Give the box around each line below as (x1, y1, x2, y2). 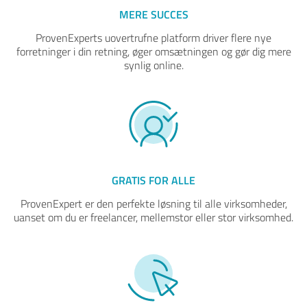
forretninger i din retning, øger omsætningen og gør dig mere (16, 44, 291, 59)
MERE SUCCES (119, 6, 188, 22)
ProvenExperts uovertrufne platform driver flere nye (36, 30, 271, 45)
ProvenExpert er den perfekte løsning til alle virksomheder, (20, 196, 287, 211)
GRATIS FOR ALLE (112, 172, 195, 188)
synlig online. (123, 58, 184, 73)
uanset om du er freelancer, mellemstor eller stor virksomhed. (14, 210, 293, 225)
